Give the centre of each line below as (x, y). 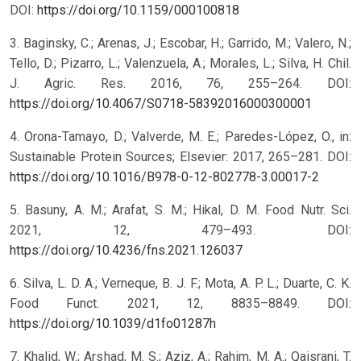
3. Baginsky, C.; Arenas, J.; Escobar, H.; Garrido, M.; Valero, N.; (180, 44)
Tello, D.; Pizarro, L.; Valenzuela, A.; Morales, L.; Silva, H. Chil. (180, 64)
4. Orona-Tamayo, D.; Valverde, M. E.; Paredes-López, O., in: (180, 137)
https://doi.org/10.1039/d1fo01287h (113, 324)
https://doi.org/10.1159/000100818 (138, 10)
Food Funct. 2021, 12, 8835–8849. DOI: (180, 304)
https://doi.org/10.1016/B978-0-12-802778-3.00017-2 (164, 177)
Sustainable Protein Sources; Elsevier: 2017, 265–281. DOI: (180, 157)
